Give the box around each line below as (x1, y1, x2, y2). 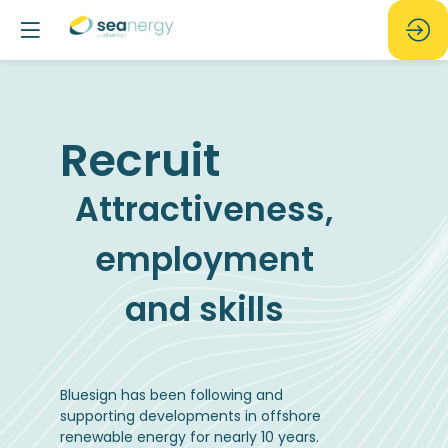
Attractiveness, (75, 186, 333, 233)
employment (94, 236, 314, 283)
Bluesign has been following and (60, 385, 283, 405)
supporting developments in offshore (60, 406, 321, 426)
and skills (124, 286, 284, 333)
